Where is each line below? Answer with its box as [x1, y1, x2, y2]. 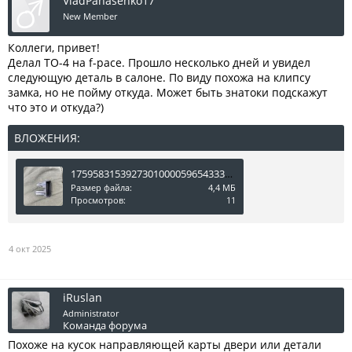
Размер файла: [71, 181, 132, 193]
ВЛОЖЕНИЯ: [14, 130, 80, 145]
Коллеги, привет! [8, 40, 100, 55]
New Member [63, 10, 117, 22]
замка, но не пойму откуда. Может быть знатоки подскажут [8, 85, 328, 100]
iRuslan [63, 290, 102, 305]
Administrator [63, 307, 119, 319]
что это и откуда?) [8, 100, 104, 115]
